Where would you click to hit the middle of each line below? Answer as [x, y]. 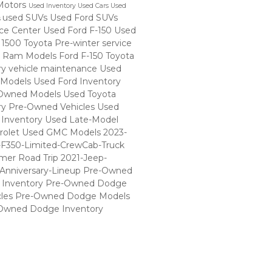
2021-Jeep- [83, 158]
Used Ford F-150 [78, 30]
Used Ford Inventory [77, 81]
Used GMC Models [62, 132]
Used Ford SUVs [83, 17]
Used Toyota [89, 94]
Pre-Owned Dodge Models [72, 196]
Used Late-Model [81, 119]
